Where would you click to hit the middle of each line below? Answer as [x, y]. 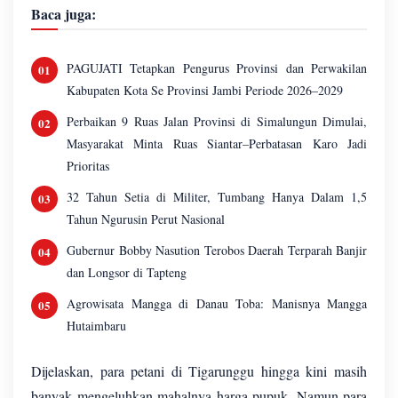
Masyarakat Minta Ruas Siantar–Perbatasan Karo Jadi [217, 143]
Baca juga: [64, 13]
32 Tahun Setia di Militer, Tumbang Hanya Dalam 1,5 [217, 196]
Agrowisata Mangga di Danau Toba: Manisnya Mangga [217, 303]
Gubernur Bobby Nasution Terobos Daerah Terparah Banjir [217, 250]
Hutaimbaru [96, 325]
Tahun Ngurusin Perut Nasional [146, 219]
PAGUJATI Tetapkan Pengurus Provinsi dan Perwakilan [217, 68]
